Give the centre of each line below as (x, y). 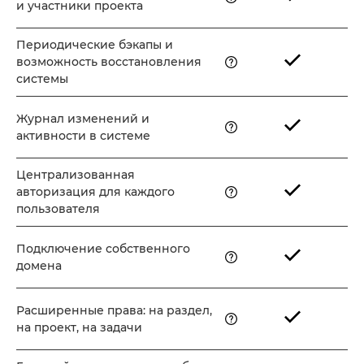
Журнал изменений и (83, 118)
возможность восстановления (109, 62)
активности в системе (83, 135)
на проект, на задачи (79, 327)
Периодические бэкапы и (95, 45)
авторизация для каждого (95, 192)
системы (42, 79)
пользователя (58, 209)
